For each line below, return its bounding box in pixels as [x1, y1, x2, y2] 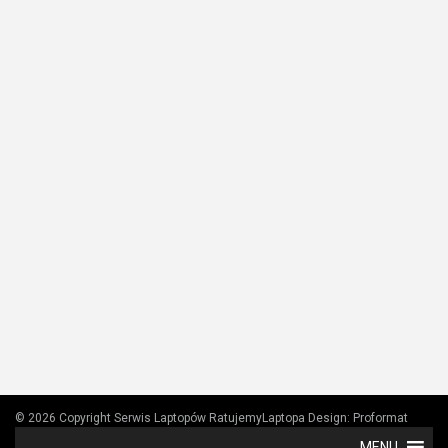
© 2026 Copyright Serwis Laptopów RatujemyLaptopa [15, 411, 308, 425]
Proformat [353, 411, 408, 425]
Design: [308, 411, 353, 425]
